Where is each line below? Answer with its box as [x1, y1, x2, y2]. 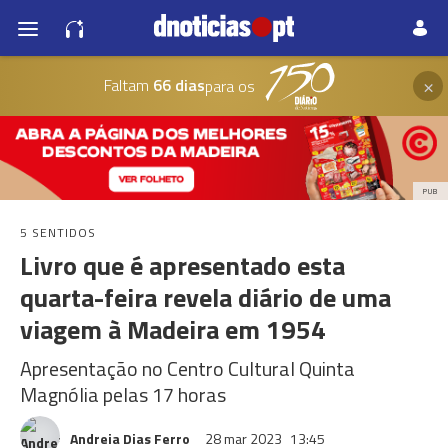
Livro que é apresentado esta [20, 246, 345, 285]
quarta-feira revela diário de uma [20, 278, 391, 317]
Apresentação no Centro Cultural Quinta [20, 353, 355, 384]
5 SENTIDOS [20, 223, 96, 242]
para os [204, 74, 255, 98]
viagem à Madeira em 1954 [20, 310, 326, 349]
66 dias [148, 72, 205, 97]
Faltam [103, 72, 149, 97]
